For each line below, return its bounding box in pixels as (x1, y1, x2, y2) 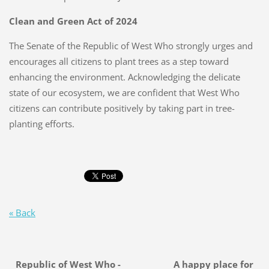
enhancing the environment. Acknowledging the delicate (8, 71, 240, 83)
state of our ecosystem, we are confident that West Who (8, 86, 240, 99)
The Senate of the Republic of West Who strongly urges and (8, 40, 253, 52)
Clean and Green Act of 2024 (8, 15, 138, 28)
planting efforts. (8, 118, 74, 130)
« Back (8, 206, 35, 219)
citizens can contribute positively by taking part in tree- (8, 102, 235, 115)
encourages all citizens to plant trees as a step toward (8, 55, 229, 68)
